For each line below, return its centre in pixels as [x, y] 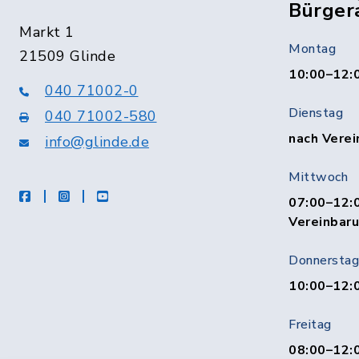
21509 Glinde [67, 56]
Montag [312, 48]
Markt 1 [47, 32]
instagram [99, 195]
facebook [57, 195]
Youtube [132, 195]
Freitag [310, 324]
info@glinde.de [97, 141]
